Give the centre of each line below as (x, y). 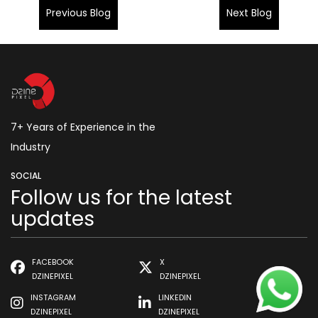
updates (53, 219)
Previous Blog (78, 12)
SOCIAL (26, 175)
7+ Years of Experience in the (83, 127)
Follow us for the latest (121, 197)
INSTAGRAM (53, 297)
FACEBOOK (53, 262)
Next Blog (249, 12)
